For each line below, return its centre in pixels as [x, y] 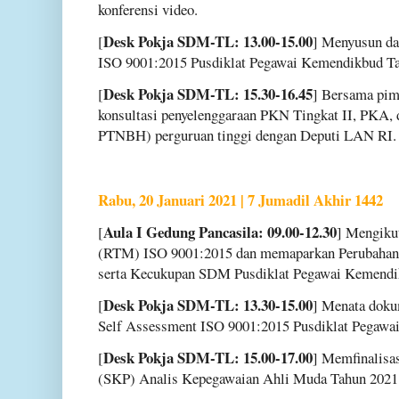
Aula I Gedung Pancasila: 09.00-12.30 [220, 232]
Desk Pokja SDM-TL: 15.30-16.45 [208, 94]
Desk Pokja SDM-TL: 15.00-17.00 [208, 358]
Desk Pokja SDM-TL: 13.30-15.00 [208, 305]
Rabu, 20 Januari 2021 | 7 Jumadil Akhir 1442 [240, 199]
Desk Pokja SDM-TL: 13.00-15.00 [208, 42]
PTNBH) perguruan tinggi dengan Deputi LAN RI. [247, 135]
